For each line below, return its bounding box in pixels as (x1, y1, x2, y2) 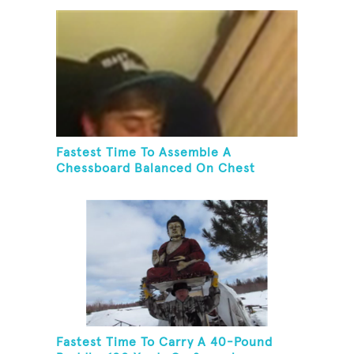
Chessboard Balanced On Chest (56, 162, 256, 175)
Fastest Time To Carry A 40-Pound (56, 336, 273, 349)
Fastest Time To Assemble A (56, 146, 232, 160)
